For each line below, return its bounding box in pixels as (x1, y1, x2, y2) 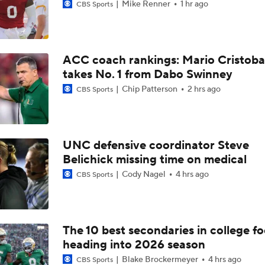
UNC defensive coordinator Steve (62, 138, 249, 153)
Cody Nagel (119, 169, 167, 180)
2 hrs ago (187, 84, 221, 95)
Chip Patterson (119, 84, 179, 95)
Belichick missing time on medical (62, 152, 247, 167)
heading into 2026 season (62, 237, 205, 253)
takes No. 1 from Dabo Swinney (62, 67, 232, 82)
